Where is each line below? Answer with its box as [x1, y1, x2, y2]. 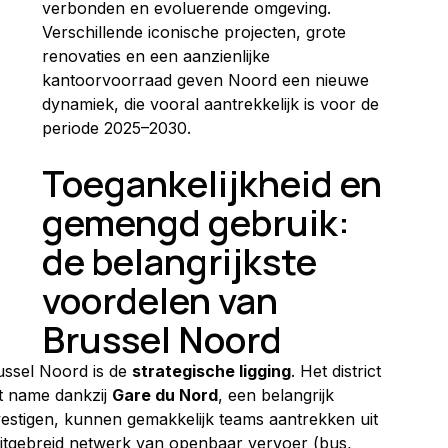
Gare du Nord [112, 384, 218, 405]
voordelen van [42, 275, 285, 325]
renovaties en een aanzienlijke [42, 45, 275, 66]
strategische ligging [132, 360, 291, 381]
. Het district [291, 360, 386, 381]
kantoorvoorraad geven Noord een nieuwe [42, 69, 374, 90]
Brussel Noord [42, 314, 282, 364]
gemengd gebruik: [42, 197, 357, 247]
